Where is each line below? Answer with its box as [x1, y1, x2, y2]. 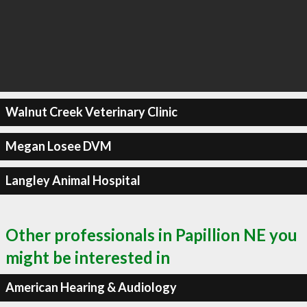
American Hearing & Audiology [5, 280, 177, 295]
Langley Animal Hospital [5, 173, 140, 188]
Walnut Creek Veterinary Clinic [5, 104, 177, 119]
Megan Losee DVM [5, 138, 112, 153]
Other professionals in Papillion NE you [5, 224, 297, 245]
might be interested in [5, 247, 170, 267]
